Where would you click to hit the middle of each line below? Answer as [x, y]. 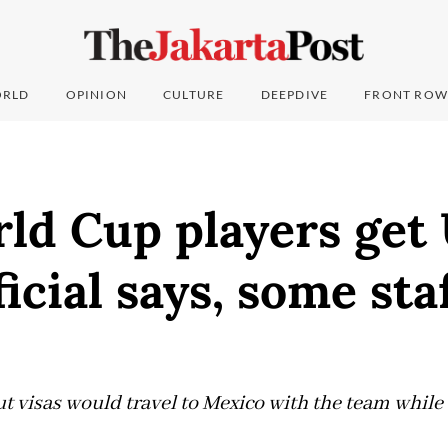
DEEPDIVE [294, 95]
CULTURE [194, 95]
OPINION [96, 95]
